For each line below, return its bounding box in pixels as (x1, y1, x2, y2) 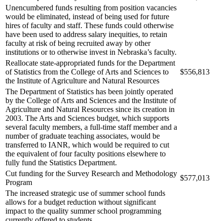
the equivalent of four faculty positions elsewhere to (5, 149, 166, 158)
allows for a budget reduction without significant (5, 197, 156, 206)
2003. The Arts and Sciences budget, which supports (5, 113, 169, 122)
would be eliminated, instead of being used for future (5, 12, 169, 21)
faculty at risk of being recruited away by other (5, 38, 150, 47)
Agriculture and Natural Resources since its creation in (5, 105, 175, 113)
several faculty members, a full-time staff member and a (5, 122, 177, 131)
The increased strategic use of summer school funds (5, 188, 165, 197)
